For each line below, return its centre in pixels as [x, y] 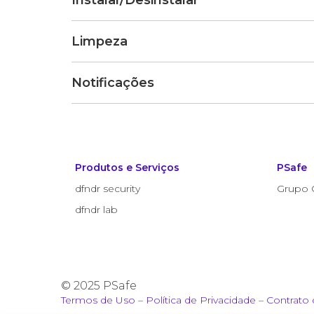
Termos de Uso [98, 300]
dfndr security [108, 189]
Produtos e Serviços [127, 168]
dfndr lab [96, 210]
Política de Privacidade [201, 300]
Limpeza [100, 41]
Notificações [113, 83]
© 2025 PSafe [99, 286]
